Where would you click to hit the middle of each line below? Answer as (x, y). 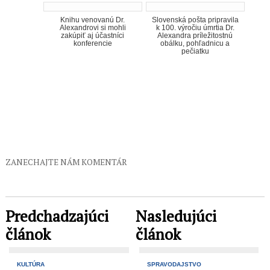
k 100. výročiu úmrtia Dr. (195, 27)
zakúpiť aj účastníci (93, 35)
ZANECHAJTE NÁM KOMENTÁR (66, 162)
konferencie (93, 43)
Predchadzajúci (57, 216)
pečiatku (195, 51)
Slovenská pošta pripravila (195, 20)
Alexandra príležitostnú (195, 35)
